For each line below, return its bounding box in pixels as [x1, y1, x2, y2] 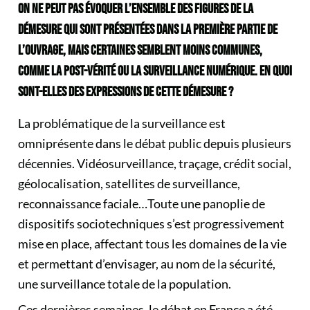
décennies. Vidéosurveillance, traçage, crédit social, [18, 156, 291, 171]
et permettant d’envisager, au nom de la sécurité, [18, 256, 275, 271]
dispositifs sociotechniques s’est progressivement [18, 216, 284, 231]
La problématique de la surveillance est [18, 116, 226, 131]
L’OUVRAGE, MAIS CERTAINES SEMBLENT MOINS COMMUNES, [18, 42, 262, 59]
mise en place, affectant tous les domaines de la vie [18, 236, 286, 251]
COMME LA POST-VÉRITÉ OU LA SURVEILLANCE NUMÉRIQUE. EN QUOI [18, 63, 292, 80]
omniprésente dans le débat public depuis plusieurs [18, 136, 291, 151]
